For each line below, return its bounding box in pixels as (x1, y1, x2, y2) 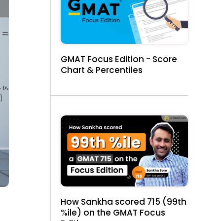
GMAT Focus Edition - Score (61, 53, 178, 65)
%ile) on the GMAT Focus (61, 206, 166, 219)
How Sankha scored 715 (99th (61, 195, 187, 208)
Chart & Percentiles (61, 64, 143, 76)
